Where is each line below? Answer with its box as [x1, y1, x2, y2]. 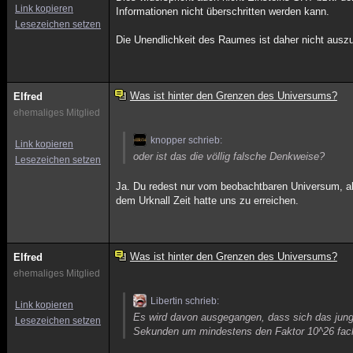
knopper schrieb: [150, 135, 223, 146]
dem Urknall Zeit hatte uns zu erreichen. [116, 195, 299, 206]
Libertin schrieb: [150, 295, 220, 307]
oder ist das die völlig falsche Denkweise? [133, 150, 325, 162]
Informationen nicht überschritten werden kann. [116, 6, 330, 17]
